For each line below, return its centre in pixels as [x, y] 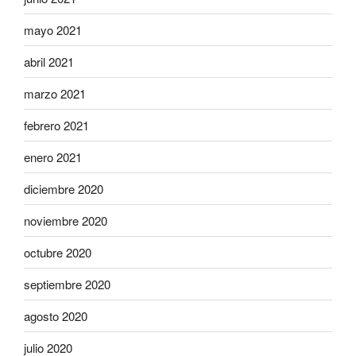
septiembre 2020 [67, 284]
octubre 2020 [58, 252]
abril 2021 [49, 61]
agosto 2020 [56, 315]
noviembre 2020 [66, 220]
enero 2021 [53, 157]
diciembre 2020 [64, 188]
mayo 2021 [53, 29]
